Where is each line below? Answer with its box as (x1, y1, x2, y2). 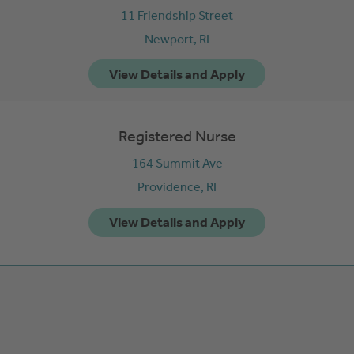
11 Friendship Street (121, 7, 233, 23)
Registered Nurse (118, 126, 236, 146)
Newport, (145, 31, 199, 47)
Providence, (137, 179, 206, 195)
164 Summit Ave (131, 156, 223, 171)
